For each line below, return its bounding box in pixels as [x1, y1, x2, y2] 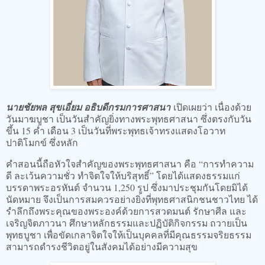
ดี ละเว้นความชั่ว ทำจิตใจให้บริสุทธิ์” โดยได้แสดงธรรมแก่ [6, 169, 240, 182]
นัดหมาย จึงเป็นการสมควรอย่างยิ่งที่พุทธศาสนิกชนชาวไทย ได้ [6, 193, 258, 206]
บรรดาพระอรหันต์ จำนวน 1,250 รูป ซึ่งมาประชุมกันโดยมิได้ [6, 181, 248, 194]
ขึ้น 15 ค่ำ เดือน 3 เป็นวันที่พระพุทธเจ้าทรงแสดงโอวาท [6, 124, 225, 137]
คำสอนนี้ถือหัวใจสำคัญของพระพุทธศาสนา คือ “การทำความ [6, 157, 254, 170]
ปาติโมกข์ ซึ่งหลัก [6, 136, 78, 149]
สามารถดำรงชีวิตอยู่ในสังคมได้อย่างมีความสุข [6, 240, 198, 253]
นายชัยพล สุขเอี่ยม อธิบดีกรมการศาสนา [6, 101, 170, 114]
